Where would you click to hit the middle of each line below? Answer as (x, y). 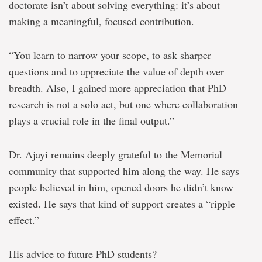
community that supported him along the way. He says (124, 170)
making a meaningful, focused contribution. (101, 21)
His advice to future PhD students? (83, 254)
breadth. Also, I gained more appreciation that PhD (118, 87)
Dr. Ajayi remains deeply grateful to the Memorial (116, 154)
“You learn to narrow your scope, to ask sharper (110, 55)
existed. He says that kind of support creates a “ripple (122, 203)
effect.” (24, 220)
